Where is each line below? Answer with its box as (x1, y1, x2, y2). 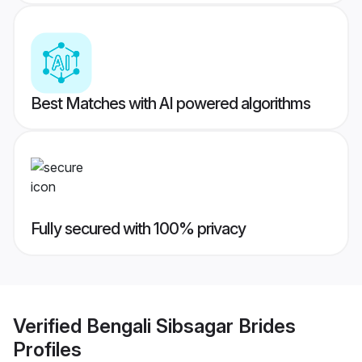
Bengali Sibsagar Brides (86, 314, 296, 338)
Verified (13, 314, 86, 338)
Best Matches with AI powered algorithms (31, 94, 310, 114)
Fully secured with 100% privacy (31, 219, 246, 239)
